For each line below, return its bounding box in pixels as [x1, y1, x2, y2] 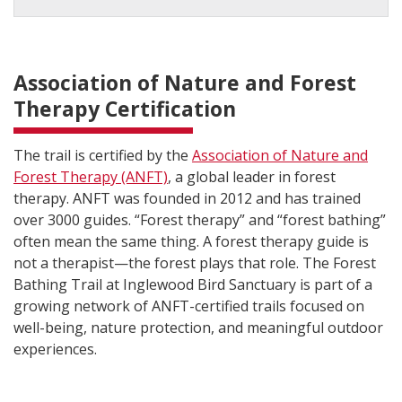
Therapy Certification [13, 93, 236, 123]
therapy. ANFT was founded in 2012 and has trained [13, 188, 361, 208]
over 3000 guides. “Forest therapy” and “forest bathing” [13, 209, 386, 230]
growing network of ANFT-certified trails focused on [13, 295, 364, 316]
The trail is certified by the [13, 144, 192, 165]
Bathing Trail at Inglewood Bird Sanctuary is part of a [13, 274, 372, 294]
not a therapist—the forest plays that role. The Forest [13, 252, 376, 273]
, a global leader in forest [168, 166, 336, 187]
